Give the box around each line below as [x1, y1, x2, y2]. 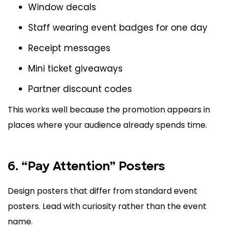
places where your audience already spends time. [8, 119, 207, 131]
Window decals [28, 1, 96, 14]
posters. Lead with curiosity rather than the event [8, 200, 207, 213]
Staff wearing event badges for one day [28, 21, 208, 34]
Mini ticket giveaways [28, 62, 123, 75]
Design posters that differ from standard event [8, 185, 197, 197]
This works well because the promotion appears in [8, 104, 210, 116]
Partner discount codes [28, 83, 132, 96]
